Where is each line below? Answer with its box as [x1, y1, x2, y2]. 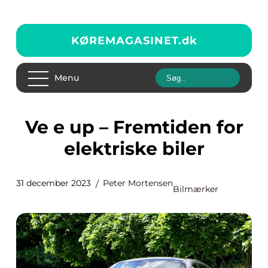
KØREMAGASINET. [71, 33, 182, 47]
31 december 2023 [16, 178, 91, 188]
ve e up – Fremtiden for [25, 116, 37, 138]
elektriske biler [63, 138, 205, 160]
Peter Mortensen [103, 178, 173, 188]
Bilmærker [173, 184, 218, 194]
